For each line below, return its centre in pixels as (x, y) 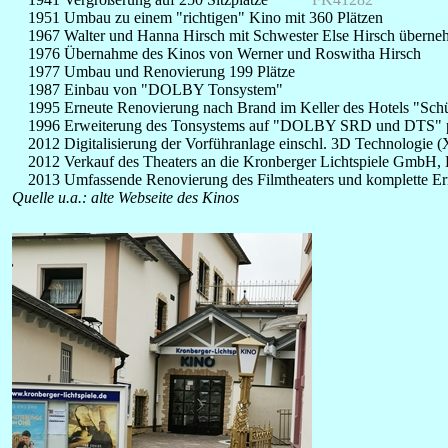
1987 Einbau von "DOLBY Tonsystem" (147, 89)
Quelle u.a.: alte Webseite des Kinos (125, 197)
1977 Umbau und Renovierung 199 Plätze (153, 71)
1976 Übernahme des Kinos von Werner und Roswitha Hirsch (216, 53)
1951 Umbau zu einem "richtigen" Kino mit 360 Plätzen (197, 17)
